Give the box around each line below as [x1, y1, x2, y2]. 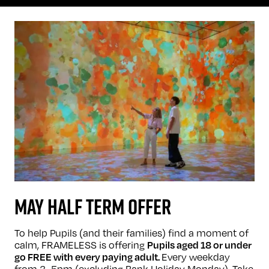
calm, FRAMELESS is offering [14, 237, 147, 252]
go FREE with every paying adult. [14, 250, 162, 263]
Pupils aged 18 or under [147, 238, 252, 251]
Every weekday [162, 249, 230, 264]
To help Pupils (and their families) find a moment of [14, 225, 249, 240]
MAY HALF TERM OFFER [14, 191, 171, 222]
